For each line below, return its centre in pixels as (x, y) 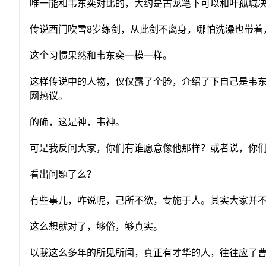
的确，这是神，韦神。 (77, 122)
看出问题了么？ (63, 174)
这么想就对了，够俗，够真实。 (96, 227)
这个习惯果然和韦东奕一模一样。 (101, 56)
